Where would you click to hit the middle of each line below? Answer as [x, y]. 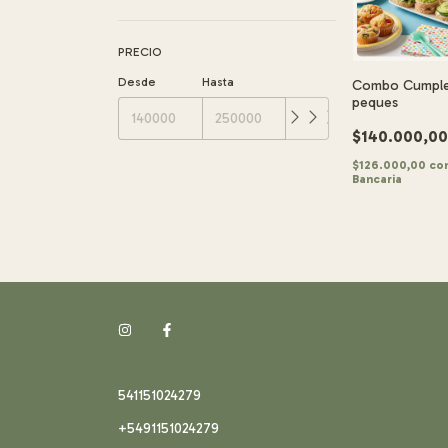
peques [375, 103]
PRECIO [140, 52]
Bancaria [377, 179]
